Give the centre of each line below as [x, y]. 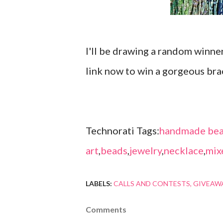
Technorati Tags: [122, 131]
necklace [184, 151]
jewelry [146, 151]
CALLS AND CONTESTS [152, 184]
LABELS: [99, 184]
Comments [106, 210]
